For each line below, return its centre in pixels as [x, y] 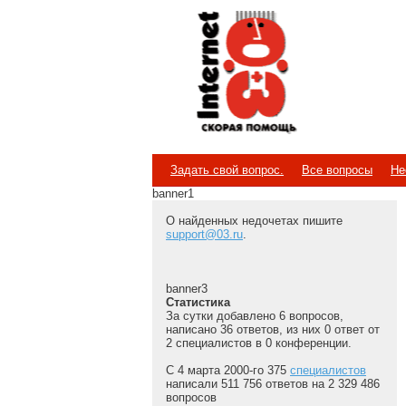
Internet [198, 59]
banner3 [187, 289]
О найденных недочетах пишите [254, 221]
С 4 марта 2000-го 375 [228, 370]
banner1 [173, 193]
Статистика [198, 302]
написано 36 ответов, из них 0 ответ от [273, 329]
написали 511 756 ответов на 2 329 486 [273, 384]
